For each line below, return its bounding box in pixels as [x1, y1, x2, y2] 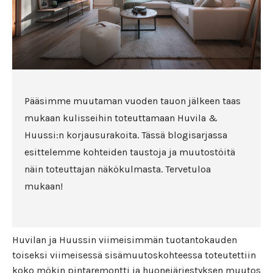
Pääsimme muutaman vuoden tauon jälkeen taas [24, 94, 241, 107]
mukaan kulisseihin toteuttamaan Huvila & [24, 112, 218, 124]
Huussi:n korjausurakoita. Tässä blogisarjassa [24, 129, 227, 141]
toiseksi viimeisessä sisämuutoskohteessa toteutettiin [12, 249, 256, 261]
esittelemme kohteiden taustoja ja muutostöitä [24, 146, 235, 158]
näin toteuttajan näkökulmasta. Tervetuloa [24, 163, 211, 175]
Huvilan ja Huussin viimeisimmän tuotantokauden [12, 233, 237, 246]
